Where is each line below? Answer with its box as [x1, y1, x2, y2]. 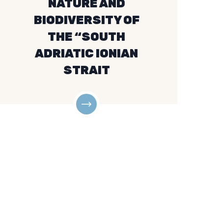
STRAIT [63, 63, 110, 77]
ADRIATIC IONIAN [35, 47, 138, 60]
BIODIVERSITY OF [33, 13, 139, 27]
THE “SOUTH [48, 30, 125, 44]
